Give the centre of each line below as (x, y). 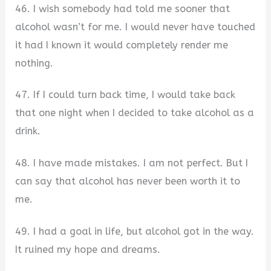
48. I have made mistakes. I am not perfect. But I (132, 163)
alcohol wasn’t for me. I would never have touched (135, 27)
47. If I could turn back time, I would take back (126, 95)
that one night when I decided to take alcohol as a (135, 113)
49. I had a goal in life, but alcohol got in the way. (135, 231)
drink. (28, 131)
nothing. (34, 63)
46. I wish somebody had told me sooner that (123, 8)
